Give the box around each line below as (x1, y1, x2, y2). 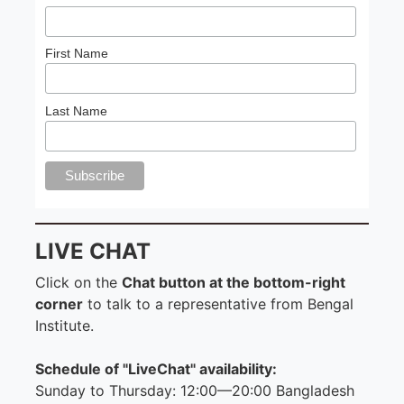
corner (35, 294, 83, 313)
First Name (45, 46, 109, 61)
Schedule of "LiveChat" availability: (35, 359, 277, 378)
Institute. (35, 316, 94, 335)
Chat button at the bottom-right (122, 272, 345, 291)
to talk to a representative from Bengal (83, 294, 353, 313)
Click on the (35, 272, 122, 291)
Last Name (45, 104, 108, 119)
